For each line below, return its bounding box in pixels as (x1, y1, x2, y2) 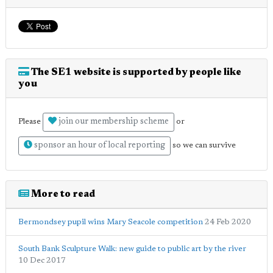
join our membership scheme (57, 117, 169, 126)
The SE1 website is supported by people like (29, 67, 241, 77)
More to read (29, 189, 95, 199)
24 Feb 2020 (205, 218, 251, 226)
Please (18, 118, 43, 126)
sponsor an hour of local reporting (32, 141, 165, 150)
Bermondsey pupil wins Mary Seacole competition (18, 218, 203, 226)
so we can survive (171, 141, 236, 150)
